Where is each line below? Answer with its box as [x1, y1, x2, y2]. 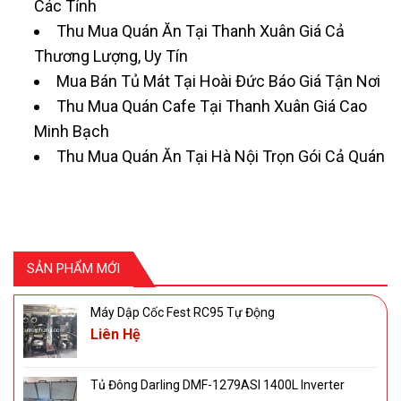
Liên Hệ [90, 326, 141, 344]
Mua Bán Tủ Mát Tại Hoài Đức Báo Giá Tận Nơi [56, 72, 381, 91]
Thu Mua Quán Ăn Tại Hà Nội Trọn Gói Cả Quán [56, 147, 386, 166]
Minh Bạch [34, 122, 110, 141]
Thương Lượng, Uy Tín [34, 47, 189, 66]
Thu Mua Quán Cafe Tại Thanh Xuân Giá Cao [56, 97, 368, 116]
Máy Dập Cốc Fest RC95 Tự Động [90, 305, 275, 320]
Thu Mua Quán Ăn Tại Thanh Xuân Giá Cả [56, 21, 346, 41]
